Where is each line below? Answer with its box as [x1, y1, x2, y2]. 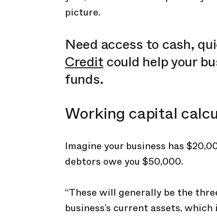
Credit [65, 52, 104, 72]
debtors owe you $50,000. [65, 155, 183, 169]
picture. [65, 5, 100, 19]
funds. [65, 69, 104, 89]
